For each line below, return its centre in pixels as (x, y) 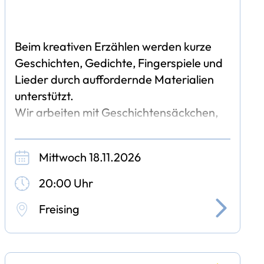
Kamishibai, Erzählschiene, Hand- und (112, 128)
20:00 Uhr (66, 183)
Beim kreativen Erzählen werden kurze (113, 46)
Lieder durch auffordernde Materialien (114, 79)
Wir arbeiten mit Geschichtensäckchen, (116, 112)
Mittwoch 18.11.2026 (90, 157)
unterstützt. (44, 95)
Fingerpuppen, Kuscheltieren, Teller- (108, 145)
